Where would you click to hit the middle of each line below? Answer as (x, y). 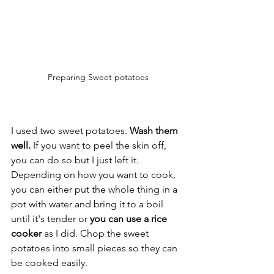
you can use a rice (130, 218)
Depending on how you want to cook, (94, 174)
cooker (26, 233)
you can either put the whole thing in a (95, 189)
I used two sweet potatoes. (70, 130)
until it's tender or (50, 218)
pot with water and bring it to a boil (88, 204)
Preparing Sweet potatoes (98, 77)
